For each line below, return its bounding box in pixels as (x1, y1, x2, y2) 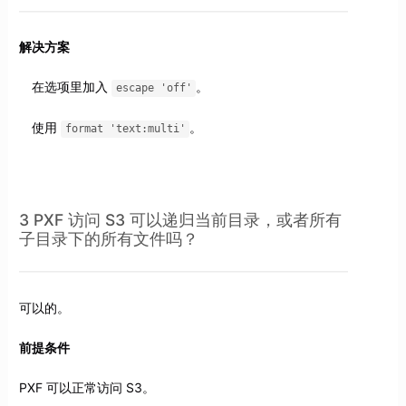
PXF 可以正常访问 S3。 (18, 379, 155, 395)
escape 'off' (115, 82, 192, 95)
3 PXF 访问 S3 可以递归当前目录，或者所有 (18, 210, 342, 230)
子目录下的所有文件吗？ (18, 229, 198, 249)
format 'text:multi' (64, 122, 186, 136)
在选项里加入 (31, 79, 111, 95)
